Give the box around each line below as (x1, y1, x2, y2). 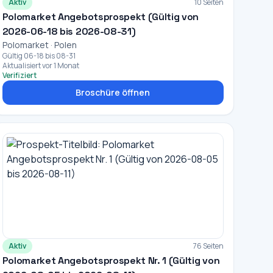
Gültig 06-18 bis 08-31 (2, 51, 76, 61)
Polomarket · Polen (2, 39, 77, 51)
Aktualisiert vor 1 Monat (2, 60, 79, 71)
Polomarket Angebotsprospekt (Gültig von (2, 10, 199, 23)
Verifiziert (2, 70, 37, 80)
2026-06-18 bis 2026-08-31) (2, 25, 136, 38)
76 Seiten (193, 241, 224, 251)
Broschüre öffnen (76, 87, 151, 98)
